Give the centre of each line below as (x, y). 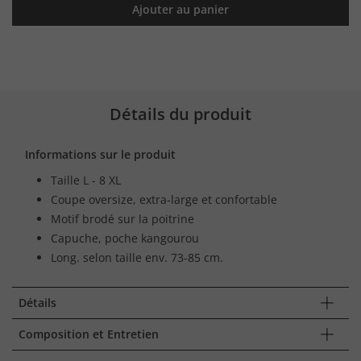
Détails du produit (180, 114)
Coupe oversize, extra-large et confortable (164, 199)
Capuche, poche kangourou (125, 238)
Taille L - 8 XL (86, 180)
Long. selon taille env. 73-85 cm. (137, 257)
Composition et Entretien (89, 334)
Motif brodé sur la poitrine (122, 218)
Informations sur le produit (100, 154)
